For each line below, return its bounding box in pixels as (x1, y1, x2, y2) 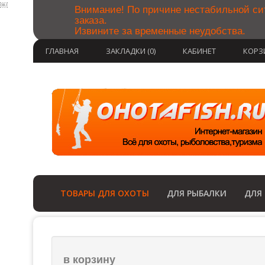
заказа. (75, 15, 107, 26)
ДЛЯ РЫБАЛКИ (167, 188, 227, 199)
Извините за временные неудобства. (75, 25, 245, 37)
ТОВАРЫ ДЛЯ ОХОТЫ (60, 188, 149, 199)
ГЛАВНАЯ (46, 46, 79, 56)
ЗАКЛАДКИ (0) (106, 46, 156, 56)
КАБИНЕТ (183, 46, 216, 56)
